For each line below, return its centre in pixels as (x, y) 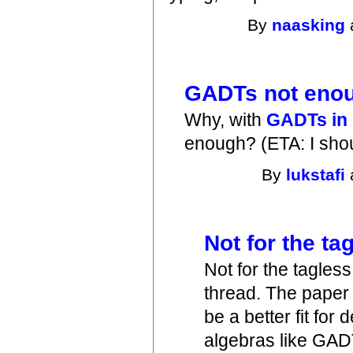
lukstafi (316, 174)
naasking (309, 24)
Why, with (226, 120)
